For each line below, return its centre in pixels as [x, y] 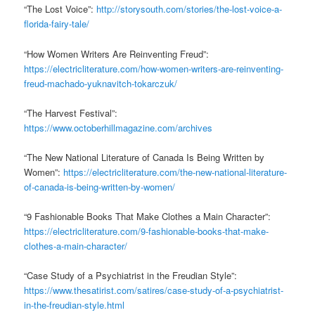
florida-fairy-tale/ [57, 24]
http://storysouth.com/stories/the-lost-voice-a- [189, 9]
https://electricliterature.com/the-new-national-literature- [175, 172]
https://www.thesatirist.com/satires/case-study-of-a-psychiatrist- [154, 290]
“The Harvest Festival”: [71, 112]
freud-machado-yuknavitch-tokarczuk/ [101, 83]
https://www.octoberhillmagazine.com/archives [118, 127]
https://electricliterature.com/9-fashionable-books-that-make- [147, 231]
